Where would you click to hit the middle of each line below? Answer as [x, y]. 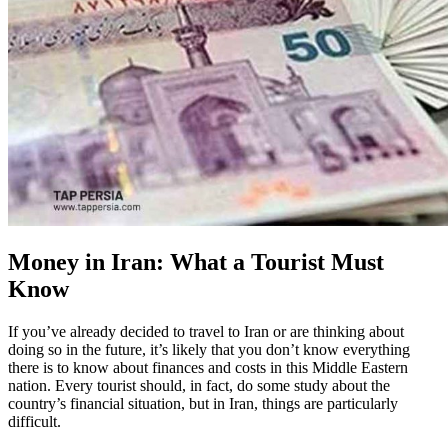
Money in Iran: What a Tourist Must [196, 262]
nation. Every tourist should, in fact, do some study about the [199, 386]
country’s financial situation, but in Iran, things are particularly [203, 404]
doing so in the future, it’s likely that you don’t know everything [209, 350]
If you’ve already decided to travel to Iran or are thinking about [206, 332]
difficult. [34, 422]
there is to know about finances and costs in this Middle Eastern [208, 368]
